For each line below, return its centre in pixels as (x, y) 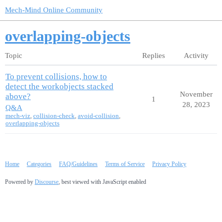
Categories (39, 164)
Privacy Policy (169, 164)
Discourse (47, 182)
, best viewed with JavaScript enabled (102, 182)
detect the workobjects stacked (59, 86)
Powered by (20, 182)
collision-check (54, 116)
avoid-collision (98, 116)
